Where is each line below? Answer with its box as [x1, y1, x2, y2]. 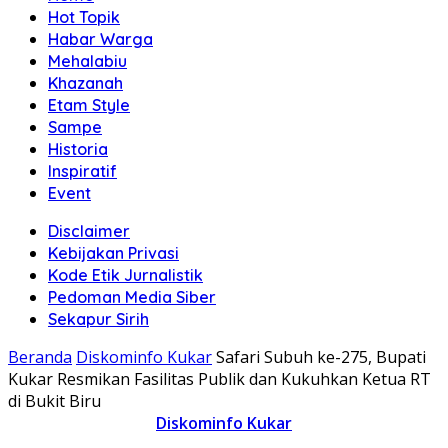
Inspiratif [48, 161, 117, 181]
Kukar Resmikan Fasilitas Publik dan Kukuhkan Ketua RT [8, 368, 431, 390]
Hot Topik [48, 7, 120, 27]
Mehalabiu [48, 51, 127, 71]
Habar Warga [48, 29, 153, 49]
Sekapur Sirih [48, 309, 149, 329]
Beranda [8, 346, 72, 368]
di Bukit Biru [8, 390, 101, 412]
